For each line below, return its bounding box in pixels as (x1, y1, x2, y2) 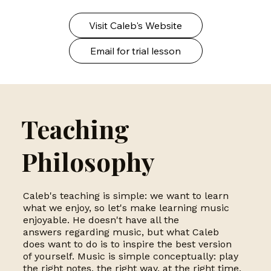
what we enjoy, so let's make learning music (22, 202, 229, 214)
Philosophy (21, 144, 155, 178)
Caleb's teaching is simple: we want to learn (22, 190, 229, 202)
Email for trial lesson (90, 44, 181, 57)
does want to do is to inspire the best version (22, 238, 232, 250)
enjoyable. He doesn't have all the (22, 214, 179, 226)
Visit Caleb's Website (89, 19, 182, 31)
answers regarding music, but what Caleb (22, 226, 219, 238)
